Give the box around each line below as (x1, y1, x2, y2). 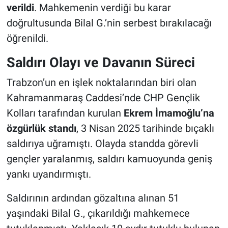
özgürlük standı (6, 122, 76, 134)
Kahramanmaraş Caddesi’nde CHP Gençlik (6, 91, 200, 104)
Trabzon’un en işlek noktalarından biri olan (6, 76, 196, 89)
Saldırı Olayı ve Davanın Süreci (6, 54, 195, 71)
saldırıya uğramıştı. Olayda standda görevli (6, 137, 198, 150)
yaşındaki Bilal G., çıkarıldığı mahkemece (6, 207, 190, 219)
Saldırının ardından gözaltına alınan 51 (6, 191, 179, 204)
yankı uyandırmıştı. (6, 167, 91, 180)
